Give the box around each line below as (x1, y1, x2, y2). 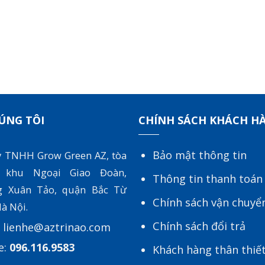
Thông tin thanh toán (152, 172, 263, 186)
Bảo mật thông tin (152, 148, 247, 163)
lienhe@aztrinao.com (3, 219, 111, 234)
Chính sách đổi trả (152, 219, 245, 234)
